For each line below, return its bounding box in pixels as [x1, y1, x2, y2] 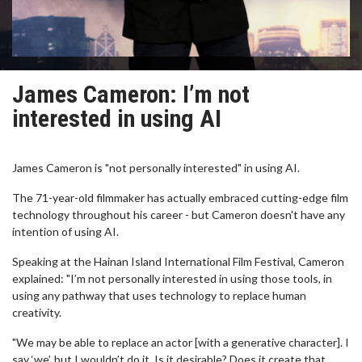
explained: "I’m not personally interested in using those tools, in [12, 271, 332, 285]
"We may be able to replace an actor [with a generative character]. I [12, 335, 349, 349]
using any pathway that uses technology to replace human [12, 288, 306, 302]
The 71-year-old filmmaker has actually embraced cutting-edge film [12, 191, 348, 204]
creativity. [12, 305, 61, 319]
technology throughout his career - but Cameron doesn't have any [12, 208, 345, 221]
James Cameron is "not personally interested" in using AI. [12, 161, 300, 175]
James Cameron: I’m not [12, 80, 250, 108]
